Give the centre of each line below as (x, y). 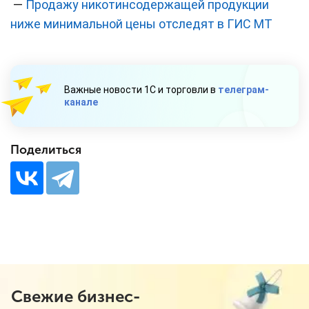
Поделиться (46, 150)
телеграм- (243, 90)
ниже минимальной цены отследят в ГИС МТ (141, 24)
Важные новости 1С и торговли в (141, 90)
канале (81, 102)
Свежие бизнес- (76, 297)
